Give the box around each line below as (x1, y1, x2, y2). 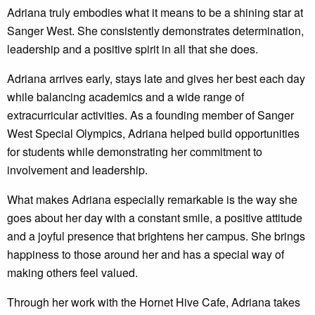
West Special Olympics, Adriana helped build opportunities (7, 125, 300, 142)
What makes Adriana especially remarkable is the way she (7, 191, 297, 208)
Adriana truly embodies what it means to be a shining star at (7, 4, 303, 21)
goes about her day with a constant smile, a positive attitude (7, 210, 302, 226)
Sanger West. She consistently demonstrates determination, (7, 22, 304, 39)
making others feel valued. (7, 264, 138, 281)
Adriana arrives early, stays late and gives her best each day (7, 70, 305, 87)
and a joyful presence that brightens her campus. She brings (7, 228, 305, 245)
